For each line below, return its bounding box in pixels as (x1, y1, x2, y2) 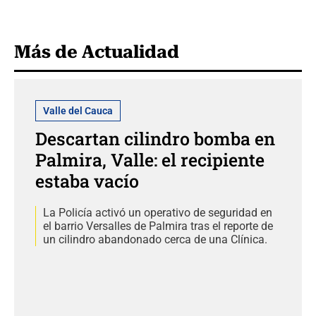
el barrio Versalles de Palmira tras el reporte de (43, 219, 273, 233)
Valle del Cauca (43, 105, 113, 117)
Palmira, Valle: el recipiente (35, 148, 265, 172)
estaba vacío (35, 169, 139, 193)
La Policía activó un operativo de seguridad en (43, 206, 272, 220)
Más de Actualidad (14, 42, 179, 63)
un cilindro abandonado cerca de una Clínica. (43, 233, 267, 247)
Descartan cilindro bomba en (35, 127, 275, 151)
